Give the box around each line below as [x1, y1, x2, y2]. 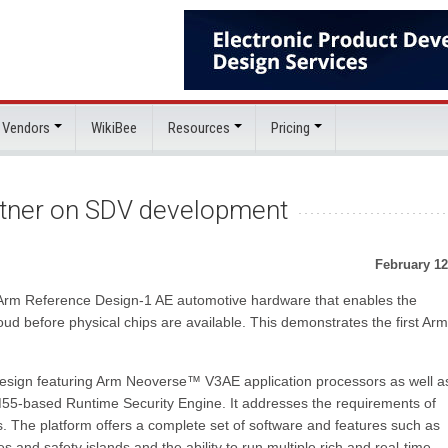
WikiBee [91, 119, 137, 137]
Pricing [271, 119, 310, 137]
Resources [168, 119, 230, 137]
